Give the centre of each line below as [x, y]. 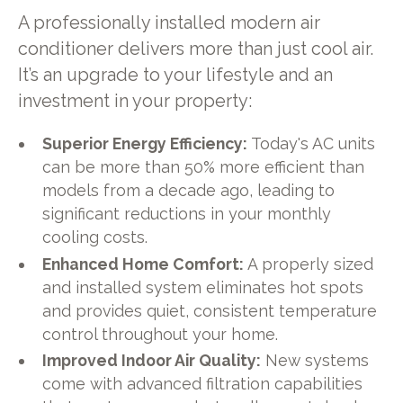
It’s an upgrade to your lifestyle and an [175, 75]
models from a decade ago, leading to [189, 190]
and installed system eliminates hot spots [203, 287]
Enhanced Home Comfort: [143, 264]
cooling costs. [95, 237]
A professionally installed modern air [169, 22]
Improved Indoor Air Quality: [152, 361]
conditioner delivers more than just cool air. [195, 49]
